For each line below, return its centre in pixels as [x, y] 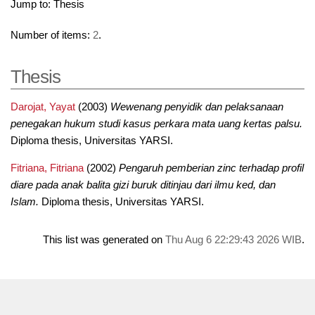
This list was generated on [104, 239]
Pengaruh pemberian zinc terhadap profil [211, 168]
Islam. [24, 201]
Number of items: [51, 36]
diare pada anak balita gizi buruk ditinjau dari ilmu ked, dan [143, 185]
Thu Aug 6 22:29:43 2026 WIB [234, 239]
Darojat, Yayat [43, 107]
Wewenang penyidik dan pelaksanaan [197, 107]
